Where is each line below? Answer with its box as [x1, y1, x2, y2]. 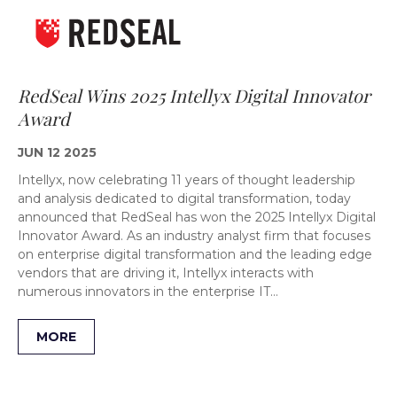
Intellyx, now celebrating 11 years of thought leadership [18, 171, 355, 188]
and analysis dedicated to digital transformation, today [18, 190, 351, 206]
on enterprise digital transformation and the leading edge [18, 245, 372, 262]
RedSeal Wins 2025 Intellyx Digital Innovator [18, 82, 370, 107]
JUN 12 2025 [18, 144, 97, 160]
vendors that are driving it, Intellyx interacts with [18, 264, 314, 281]
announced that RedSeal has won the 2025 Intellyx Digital [18, 208, 376, 225]
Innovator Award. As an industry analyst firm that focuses [18, 227, 370, 244]
